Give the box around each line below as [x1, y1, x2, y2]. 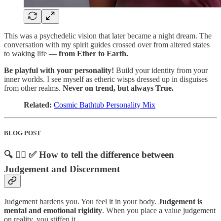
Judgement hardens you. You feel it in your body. [4, 197, 158, 206]
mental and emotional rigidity [4, 206, 102, 215]
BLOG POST [4, 129, 41, 137]
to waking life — [4, 49, 57, 58]
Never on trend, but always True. [63, 83, 174, 92]
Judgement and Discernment [4, 163, 120, 174]
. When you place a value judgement [102, 206, 216, 215]
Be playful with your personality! [4, 66, 114, 74]
